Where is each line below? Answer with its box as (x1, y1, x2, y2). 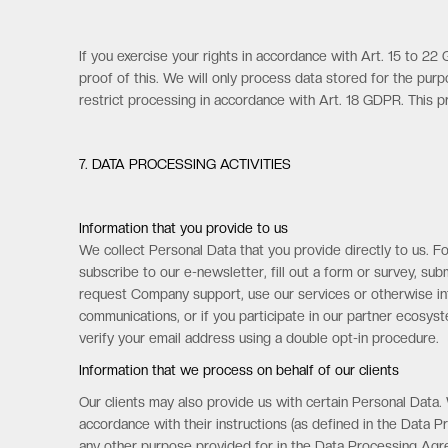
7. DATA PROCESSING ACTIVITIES (79, 156, 292, 172)
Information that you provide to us (79, 220, 289, 236)
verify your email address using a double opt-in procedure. (79, 330, 440, 346)
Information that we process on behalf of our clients (79, 362, 404, 378)
